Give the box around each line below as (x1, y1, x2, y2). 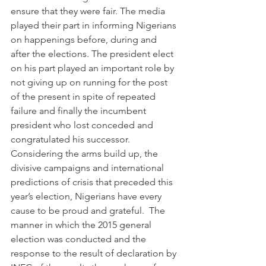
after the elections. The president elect (11, 48, 176, 59)
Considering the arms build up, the (11, 148, 160, 159)
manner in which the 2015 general (11, 219, 154, 230)
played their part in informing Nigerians (11, 20, 179, 31)
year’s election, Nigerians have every (11, 191, 164, 202)
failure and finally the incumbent (11, 105, 148, 116)
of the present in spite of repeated (11, 91, 158, 102)
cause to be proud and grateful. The (11, 205, 167, 216)
